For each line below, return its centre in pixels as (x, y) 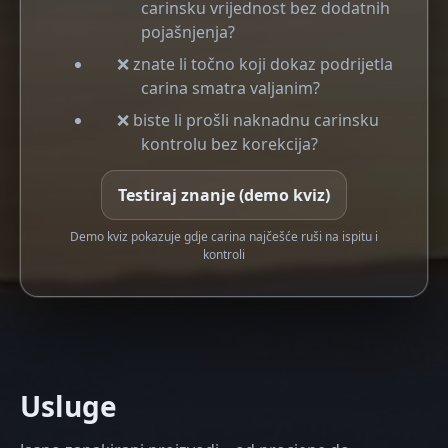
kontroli (224, 254)
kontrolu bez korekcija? (229, 144)
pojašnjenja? (188, 32)
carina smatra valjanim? (230, 88)
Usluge (68, 406)
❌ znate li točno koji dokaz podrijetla (255, 64)
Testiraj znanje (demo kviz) (224, 195)
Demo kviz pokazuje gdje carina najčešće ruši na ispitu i (224, 236)
